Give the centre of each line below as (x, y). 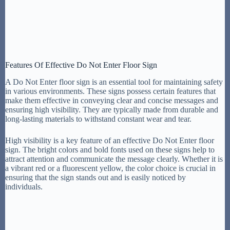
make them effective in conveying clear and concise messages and (112, 101)
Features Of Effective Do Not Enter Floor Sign (81, 65)
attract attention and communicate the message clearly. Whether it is (114, 159)
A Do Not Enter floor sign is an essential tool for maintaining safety (114, 82)
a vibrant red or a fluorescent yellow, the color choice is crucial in (110, 168)
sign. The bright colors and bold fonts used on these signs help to (110, 150)
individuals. (24, 187)
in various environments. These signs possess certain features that (110, 91)
